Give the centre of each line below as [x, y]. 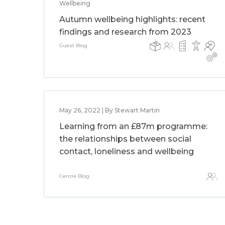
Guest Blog [73, 45]
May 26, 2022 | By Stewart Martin [109, 110]
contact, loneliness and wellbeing [127, 151]
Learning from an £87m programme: [133, 126]
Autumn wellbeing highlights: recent [132, 19]
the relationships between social [125, 139]
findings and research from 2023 [125, 32]
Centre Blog [74, 176]
